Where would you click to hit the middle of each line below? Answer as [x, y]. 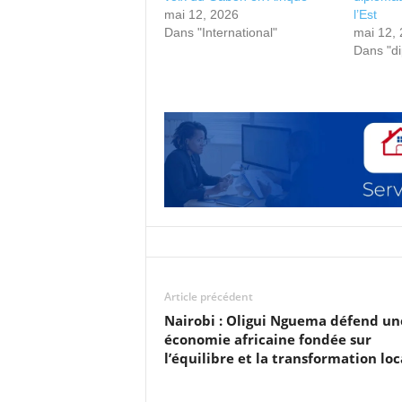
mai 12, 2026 [201, 14]
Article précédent [208, 297]
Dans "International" [220, 32]
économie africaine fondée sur [267, 339]
